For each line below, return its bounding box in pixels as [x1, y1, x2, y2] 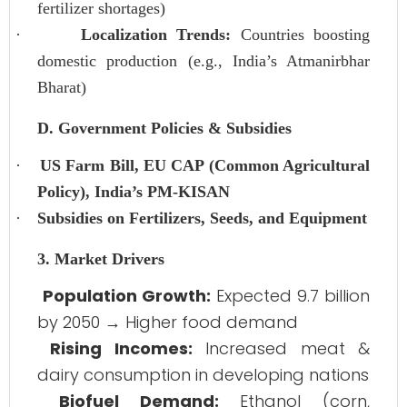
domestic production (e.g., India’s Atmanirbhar [37, 52, 370, 71]
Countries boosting [231, 25, 371, 45]
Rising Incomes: [50, 337, 193, 361]
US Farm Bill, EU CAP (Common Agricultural [40, 156, 370, 175]
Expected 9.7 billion [211, 284, 370, 308]
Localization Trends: [81, 25, 232, 45]
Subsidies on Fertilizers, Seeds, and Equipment [37, 209, 367, 228]
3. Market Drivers [37, 250, 164, 269]
